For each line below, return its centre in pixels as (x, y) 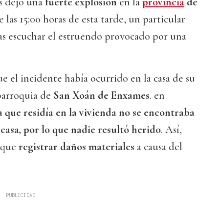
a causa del (158, 147)
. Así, (171, 130)
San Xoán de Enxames (101, 96)
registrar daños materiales (77, 147)
